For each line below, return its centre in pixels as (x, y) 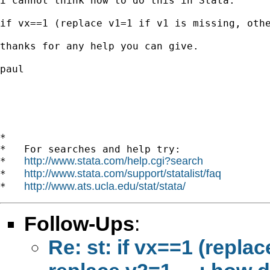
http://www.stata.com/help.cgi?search (114, 161)
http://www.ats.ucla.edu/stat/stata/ (105, 186)
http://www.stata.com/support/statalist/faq (123, 173)
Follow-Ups (79, 223)
